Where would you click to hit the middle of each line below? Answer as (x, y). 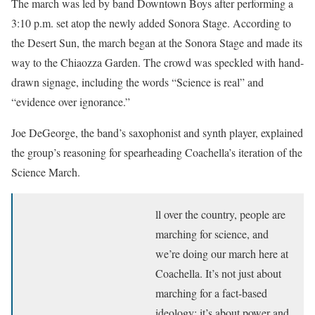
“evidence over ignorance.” (71, 101)
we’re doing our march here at (222, 253)
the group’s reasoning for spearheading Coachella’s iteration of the (157, 152)
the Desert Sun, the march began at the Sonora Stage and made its (157, 42)
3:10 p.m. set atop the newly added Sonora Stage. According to (151, 22)
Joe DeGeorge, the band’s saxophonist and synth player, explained (157, 132)
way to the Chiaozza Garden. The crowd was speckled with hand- (157, 62)
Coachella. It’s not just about (218, 273)
